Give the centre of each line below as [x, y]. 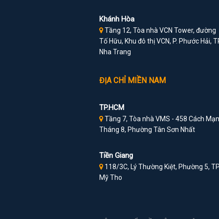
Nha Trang [115, 52]
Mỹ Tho [110, 178]
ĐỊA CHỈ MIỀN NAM [132, 81]
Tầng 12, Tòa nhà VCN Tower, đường [159, 31]
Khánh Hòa [117, 19]
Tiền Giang [116, 156]
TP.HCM [111, 108]
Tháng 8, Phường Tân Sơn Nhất [147, 130]
